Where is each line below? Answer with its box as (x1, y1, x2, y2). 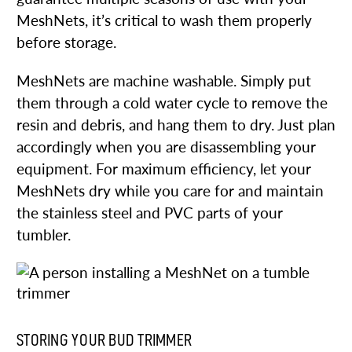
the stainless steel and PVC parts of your (16, 203, 283, 222)
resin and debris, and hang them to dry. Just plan (16, 115, 335, 134)
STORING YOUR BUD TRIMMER (16, 331, 192, 349)
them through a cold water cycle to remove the (16, 93, 328, 112)
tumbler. (16, 225, 71, 244)
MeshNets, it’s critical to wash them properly (16, 11, 312, 29)
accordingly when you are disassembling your (16, 137, 316, 156)
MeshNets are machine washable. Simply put (16, 71, 311, 90)
